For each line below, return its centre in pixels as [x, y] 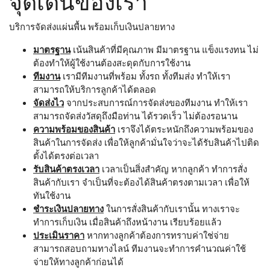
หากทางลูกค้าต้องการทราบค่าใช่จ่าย [157, 235]
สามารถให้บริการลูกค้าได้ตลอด [95, 89]
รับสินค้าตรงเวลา [66, 169]
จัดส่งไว [49, 103]
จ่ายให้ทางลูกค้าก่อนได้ [78, 262]
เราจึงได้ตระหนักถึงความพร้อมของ [184, 129]
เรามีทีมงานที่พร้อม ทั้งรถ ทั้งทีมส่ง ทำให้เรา [145, 76]
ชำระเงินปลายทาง [68, 209]
